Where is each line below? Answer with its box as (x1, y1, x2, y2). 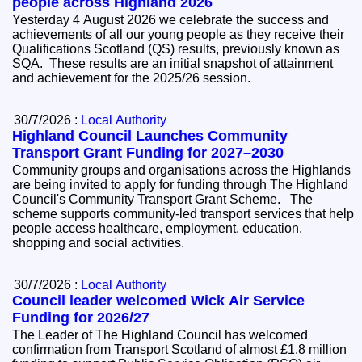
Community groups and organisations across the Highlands (12, 163, 351, 178)
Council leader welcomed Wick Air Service (12, 293, 305, 309)
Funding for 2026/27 (12, 309, 150, 326)
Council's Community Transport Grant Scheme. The (12, 192, 291, 207)
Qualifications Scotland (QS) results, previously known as (12, 42, 340, 57)
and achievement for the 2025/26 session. (12, 71, 258, 86)
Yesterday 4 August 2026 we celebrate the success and (12, 13, 330, 27)
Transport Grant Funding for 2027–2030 (12, 145, 284, 162)
